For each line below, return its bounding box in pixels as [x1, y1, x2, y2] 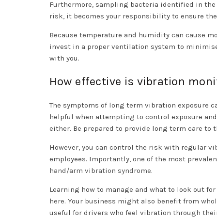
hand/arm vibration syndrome [49, 166, 151, 175]
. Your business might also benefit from [64, 197, 201, 206]
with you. [49, 54, 79, 63]
